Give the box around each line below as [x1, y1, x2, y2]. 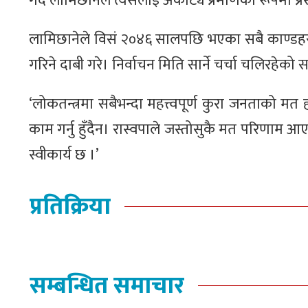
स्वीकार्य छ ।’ [29, 142, 99, 168]
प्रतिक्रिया [30, 188, 111, 226]
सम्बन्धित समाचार [30, 267, 184, 305]
